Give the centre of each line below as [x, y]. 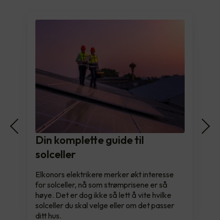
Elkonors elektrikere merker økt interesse [105, 174]
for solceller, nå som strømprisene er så [101, 184]
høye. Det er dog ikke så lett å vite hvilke [103, 195]
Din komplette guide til [90, 140]
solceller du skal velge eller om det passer [105, 205]
